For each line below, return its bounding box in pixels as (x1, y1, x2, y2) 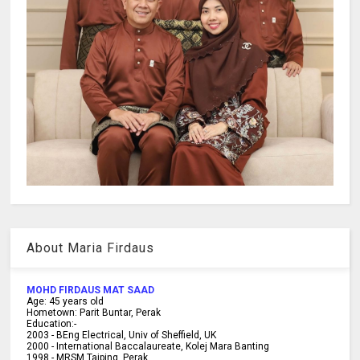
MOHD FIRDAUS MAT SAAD (27, 284, 155, 297)
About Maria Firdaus (27, 240, 155, 256)
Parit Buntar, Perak (80, 307, 162, 319)
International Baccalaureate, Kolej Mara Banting (56, 341, 270, 353)
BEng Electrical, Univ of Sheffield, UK (56, 329, 217, 342)
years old (60, 296, 104, 308)
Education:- (27, 318, 77, 330)
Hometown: (27, 307, 78, 319)
